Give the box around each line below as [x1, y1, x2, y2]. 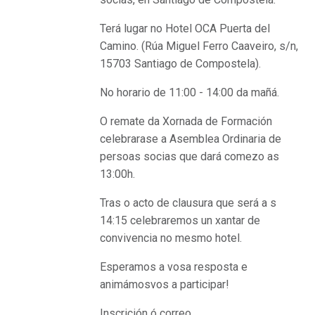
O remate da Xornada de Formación [100, 114, 273, 128]
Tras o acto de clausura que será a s [100, 195, 277, 210]
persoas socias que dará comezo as [100, 149, 280, 163]
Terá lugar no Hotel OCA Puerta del [100, 21, 271, 35]
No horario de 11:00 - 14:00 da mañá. [100, 85, 280, 99]
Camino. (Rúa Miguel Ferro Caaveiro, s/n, [100, 39, 299, 53]
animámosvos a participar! [100, 277, 230, 291]
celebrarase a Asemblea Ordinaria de [100, 131, 282, 146]
